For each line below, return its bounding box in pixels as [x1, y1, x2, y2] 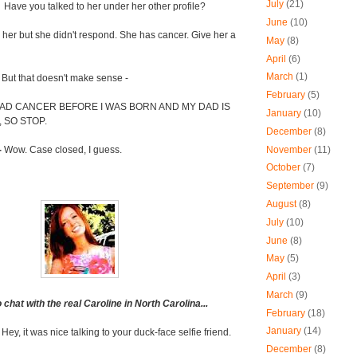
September [266, 181, 314, 191]
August [266, 198, 296, 209]
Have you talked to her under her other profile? [2, 2, 206, 12]
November [266, 144, 312, 155]
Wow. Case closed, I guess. [4, 145, 122, 155]
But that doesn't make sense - [2, 73, 128, 84]
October [266, 163, 300, 173]
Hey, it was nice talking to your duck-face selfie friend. [2, 328, 231, 338]
